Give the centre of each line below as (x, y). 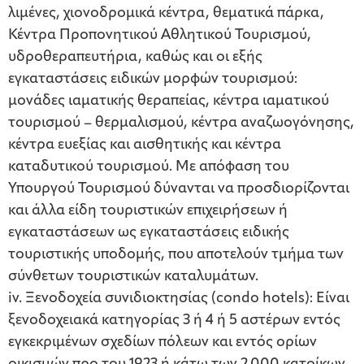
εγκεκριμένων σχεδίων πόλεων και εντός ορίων (162, 343)
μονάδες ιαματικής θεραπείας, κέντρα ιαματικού (169, 102)
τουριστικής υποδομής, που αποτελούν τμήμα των (176, 255)
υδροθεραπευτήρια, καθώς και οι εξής (135, 58)
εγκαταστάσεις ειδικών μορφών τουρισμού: (153, 80)
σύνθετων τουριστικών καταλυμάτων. (133, 277)
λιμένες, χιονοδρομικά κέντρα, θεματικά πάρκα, (166, 14)
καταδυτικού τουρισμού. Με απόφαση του (149, 167)
